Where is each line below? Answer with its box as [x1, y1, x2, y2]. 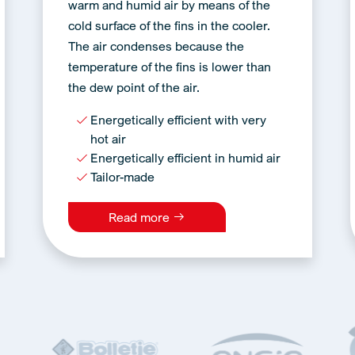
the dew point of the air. [67, 79, 200, 95]
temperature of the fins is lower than [67, 59, 271, 74]
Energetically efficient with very [90, 112, 266, 128]
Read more [108, 209, 173, 225]
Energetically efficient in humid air [90, 150, 281, 166]
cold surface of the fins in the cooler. [67, 17, 270, 33]
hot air [90, 131, 126, 147]
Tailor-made [90, 169, 155, 185]
